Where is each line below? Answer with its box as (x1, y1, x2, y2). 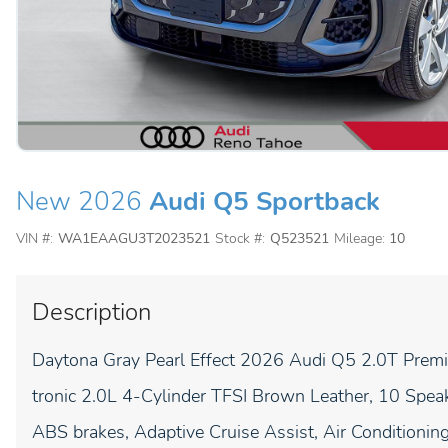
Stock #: (214, 229, 265, 248)
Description (32, 296, 151, 328)
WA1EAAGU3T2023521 (57, 229, 210, 248)
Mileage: (333, 229, 385, 248)
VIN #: (16, 229, 53, 248)
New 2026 (16, 184, 142, 219)
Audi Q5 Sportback (149, 184, 380, 219)
